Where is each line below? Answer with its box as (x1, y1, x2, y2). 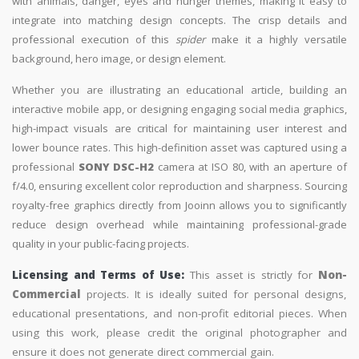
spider (175, 32, 206, 47)
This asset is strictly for (184, 268, 319, 283)
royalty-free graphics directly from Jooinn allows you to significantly (12, 198, 347, 213)
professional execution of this (12, 32, 176, 47)
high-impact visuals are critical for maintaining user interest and (12, 121, 347, 136)
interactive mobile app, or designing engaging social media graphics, (12, 102, 347, 117)
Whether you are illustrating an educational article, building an (12, 83, 347, 98)
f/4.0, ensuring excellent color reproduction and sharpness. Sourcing (12, 179, 347, 194)
